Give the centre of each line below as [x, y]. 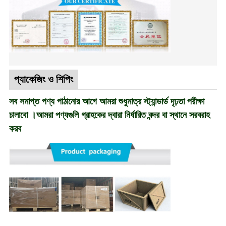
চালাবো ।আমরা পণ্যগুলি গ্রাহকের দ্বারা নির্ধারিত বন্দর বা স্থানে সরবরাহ [109, 115]
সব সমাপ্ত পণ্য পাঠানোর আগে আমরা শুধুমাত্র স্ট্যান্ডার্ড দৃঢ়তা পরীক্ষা [106, 102]
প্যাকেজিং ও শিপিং [43, 79]
